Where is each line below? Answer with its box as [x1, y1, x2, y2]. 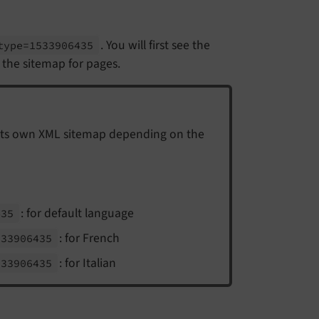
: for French [58, 229, 120, 248]
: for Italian [58, 254, 116, 273]
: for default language [20, 204, 134, 223]
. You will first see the [100, 36, 210, 55]
